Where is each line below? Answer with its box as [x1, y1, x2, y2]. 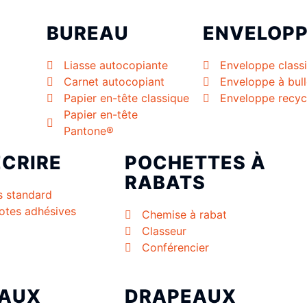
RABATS [125, 171, 206, 195]
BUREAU [47, 22, 129, 45]
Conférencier [142, 241, 209, 255]
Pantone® [64, 124, 114, 138]
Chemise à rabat [142, 208, 227, 222]
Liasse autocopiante [64, 58, 168, 73]
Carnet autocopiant [64, 75, 164, 89]
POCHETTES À [125, 151, 266, 175]
